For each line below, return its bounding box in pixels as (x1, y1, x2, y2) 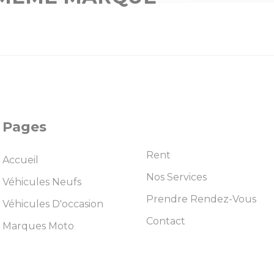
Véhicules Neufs (2, 176, 81, 188)
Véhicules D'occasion (2, 198, 103, 210)
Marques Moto (2, 220, 74, 232)
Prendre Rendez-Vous (146, 193, 256, 205)
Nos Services (146, 171, 207, 183)
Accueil (2, 154, 39, 166)
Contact (146, 215, 185, 227)
